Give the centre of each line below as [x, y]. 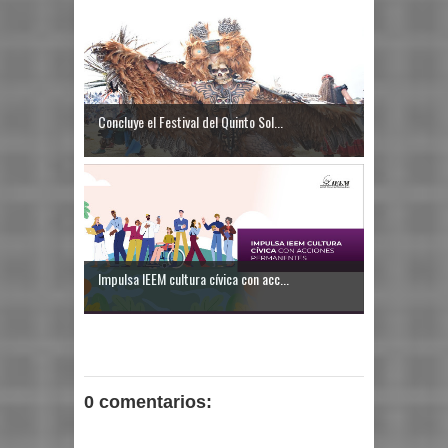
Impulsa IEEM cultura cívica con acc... [193, 278]
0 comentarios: [148, 401]
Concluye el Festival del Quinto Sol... [190, 121]
